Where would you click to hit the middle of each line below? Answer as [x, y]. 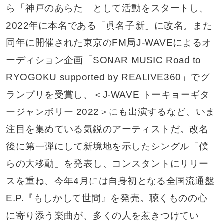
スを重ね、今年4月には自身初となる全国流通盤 [110, 181]
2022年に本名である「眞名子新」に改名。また [109, 26]
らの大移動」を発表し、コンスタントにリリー [107, 164]
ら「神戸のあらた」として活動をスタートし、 [107, 8]
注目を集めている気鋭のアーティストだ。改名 [107, 129]
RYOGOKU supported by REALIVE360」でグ [108, 77]
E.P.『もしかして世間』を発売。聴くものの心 [107, 198]
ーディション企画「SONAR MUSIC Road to [103, 60]
